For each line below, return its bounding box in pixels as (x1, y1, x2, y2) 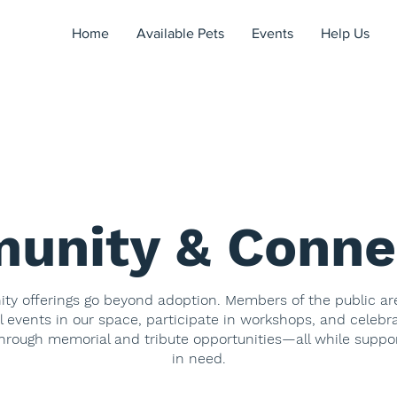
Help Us (321, 26, 370, 41)
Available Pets (136, 26, 224, 41)
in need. (171, 350, 226, 367)
